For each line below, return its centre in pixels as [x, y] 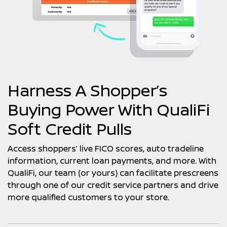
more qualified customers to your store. [88, 197]
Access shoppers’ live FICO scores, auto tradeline [106, 148]
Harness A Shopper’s [87, 90]
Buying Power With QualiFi [109, 109]
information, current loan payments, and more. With [112, 161]
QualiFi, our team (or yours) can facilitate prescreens [113, 173]
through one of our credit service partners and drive [113, 185]
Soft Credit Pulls [70, 129]
